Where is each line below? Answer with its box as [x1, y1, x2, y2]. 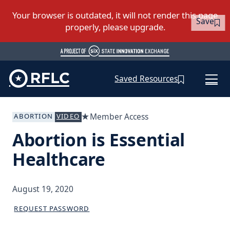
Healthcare [12, 147, 105, 171]
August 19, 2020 [12, 183, 73, 195]
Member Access [89, 110, 148, 122]
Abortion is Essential [12, 128, 185, 152]
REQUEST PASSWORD [14, 203, 90, 213]
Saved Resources [114, 73, 178, 85]
